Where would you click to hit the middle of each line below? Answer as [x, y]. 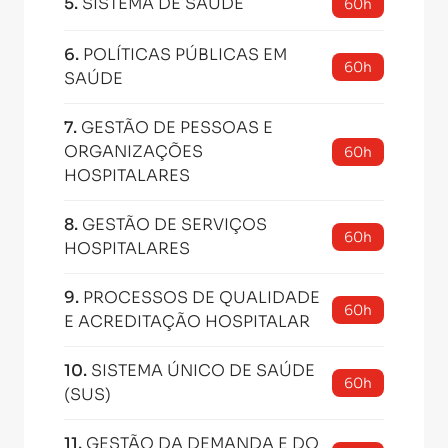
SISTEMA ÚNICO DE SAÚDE [203, 370]
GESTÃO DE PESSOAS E [177, 127]
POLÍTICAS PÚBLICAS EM [185, 54]
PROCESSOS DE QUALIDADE [201, 297]
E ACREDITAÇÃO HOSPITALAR [187, 321]
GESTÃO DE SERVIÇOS [174, 224]
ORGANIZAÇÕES [133, 151]
